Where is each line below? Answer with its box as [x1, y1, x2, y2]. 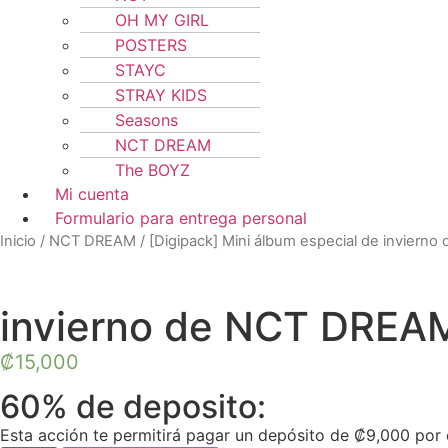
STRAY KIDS [115, 85, 207, 105]
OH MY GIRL [115, 10, 209, 30]
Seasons [115, 110, 178, 130]
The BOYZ [115, 160, 190, 180]
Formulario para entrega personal [55, 208, 307, 228]
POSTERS [115, 35, 187, 55]
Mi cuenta [55, 184, 129, 204]
